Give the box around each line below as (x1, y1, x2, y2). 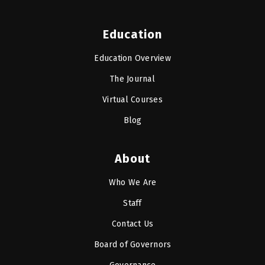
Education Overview (94, 53, 171, 63)
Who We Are (108, 177, 157, 188)
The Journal (110, 73, 155, 84)
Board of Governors (93, 239, 172, 250)
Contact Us (111, 218, 154, 229)
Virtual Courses (102, 94, 163, 105)
